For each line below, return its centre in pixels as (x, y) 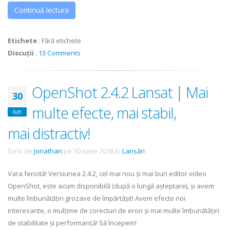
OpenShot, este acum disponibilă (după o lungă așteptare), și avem (111, 186)
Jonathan (48, 151)
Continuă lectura (42, 10)
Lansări (133, 151)
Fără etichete (61, 41)
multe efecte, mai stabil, (104, 113)
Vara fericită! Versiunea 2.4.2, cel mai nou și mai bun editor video (107, 174)
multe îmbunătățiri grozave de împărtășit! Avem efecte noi (97, 198)
